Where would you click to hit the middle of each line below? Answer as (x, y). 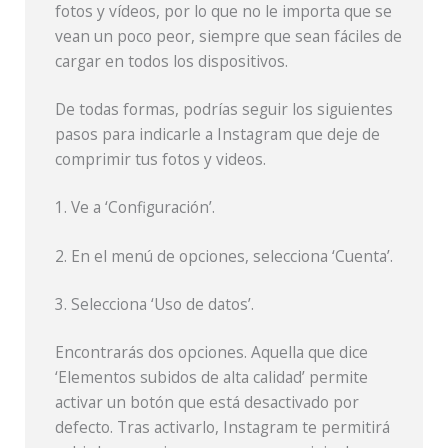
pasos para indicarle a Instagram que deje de (218, 134)
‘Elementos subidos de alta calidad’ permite (212, 377)
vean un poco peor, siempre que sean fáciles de (229, 35)
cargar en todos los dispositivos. (172, 60)
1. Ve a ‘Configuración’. (135, 207)
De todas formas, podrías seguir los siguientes (224, 109)
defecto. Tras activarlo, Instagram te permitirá (223, 427)
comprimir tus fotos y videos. (161, 159)
